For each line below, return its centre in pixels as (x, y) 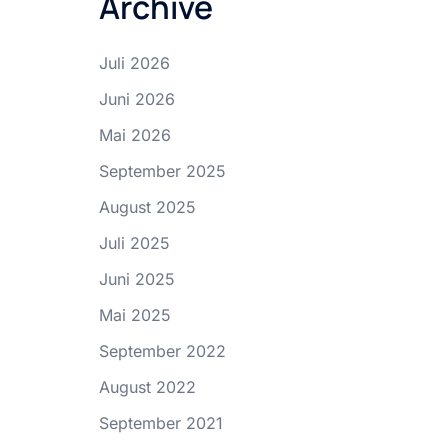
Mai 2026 (134, 135)
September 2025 (162, 171)
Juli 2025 (134, 243)
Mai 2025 (134, 315)
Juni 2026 (136, 99)
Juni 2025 (136, 279)
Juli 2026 (134, 63)
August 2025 (147, 207)
